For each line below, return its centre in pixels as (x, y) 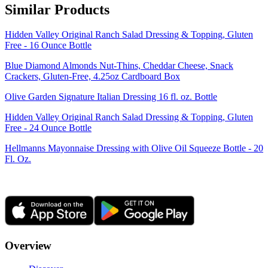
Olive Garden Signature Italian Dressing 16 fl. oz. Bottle (111, 97)
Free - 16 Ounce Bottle (48, 45)
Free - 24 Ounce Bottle (48, 128)
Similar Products (57, 9)
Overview (28, 246)
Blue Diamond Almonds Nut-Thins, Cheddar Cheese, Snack (119, 66)
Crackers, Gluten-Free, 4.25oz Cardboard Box (92, 77)
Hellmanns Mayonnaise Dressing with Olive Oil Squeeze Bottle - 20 (134, 148)
